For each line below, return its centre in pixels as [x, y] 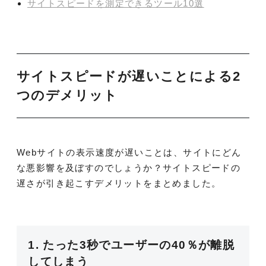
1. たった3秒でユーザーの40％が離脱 [132, 245]
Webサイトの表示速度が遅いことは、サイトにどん [129, 152]
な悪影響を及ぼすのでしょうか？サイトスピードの [129, 168]
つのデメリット [67, 95]
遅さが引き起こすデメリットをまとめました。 [119, 183]
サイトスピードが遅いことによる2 [129, 76]
